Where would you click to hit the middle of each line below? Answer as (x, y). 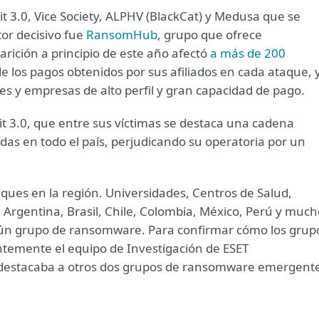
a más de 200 (248, 53)
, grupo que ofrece (210, 35)
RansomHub (122, 35)
